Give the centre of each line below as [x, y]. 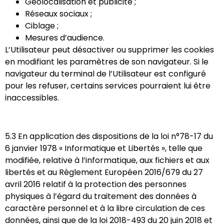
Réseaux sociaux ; [58, 13]
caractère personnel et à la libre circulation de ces [105, 208]
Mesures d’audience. [65, 37]
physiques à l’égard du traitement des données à [101, 196]
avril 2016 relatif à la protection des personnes [96, 184]
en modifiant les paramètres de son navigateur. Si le [107, 61]
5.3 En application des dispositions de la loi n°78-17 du [109, 136]
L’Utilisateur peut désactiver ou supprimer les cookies [109, 49]
